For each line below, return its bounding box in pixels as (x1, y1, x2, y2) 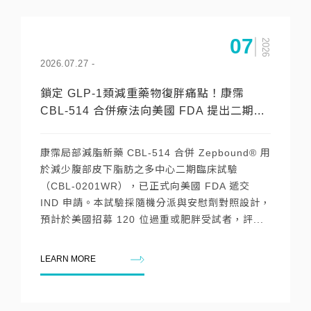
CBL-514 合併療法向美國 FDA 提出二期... (40, 105, 264, 117)
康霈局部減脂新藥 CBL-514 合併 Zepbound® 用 (40, 147, 271, 158)
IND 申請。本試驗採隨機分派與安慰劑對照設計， (40, 197, 271, 208)
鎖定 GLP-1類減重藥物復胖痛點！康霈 (40, 87, 244, 99)
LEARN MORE (40, 254, 96, 264)
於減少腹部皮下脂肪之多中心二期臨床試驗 (40, 164, 238, 175)
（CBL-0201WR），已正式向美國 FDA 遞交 (40, 180, 250, 192)
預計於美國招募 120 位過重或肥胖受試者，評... (40, 214, 264, 225)
